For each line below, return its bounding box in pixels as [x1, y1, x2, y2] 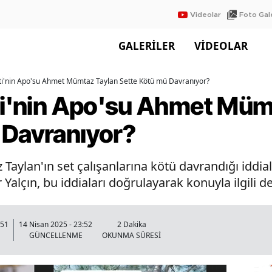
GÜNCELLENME [29, 230, 83, 241]
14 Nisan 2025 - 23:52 [19, 219, 92, 230]
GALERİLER [118, 38, 175, 53]
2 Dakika [117, 219, 146, 230]
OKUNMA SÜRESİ [102, 230, 161, 241]
